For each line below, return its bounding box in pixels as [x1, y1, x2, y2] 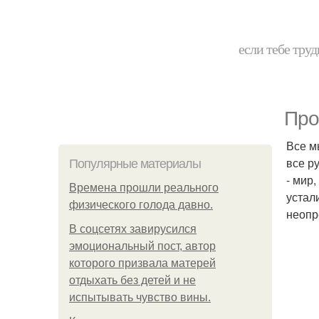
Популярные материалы [69, 157, 201, 171]
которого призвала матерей [69, 257, 216, 269]
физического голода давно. [69, 199, 213, 211]
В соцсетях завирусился [69, 223, 197, 235]
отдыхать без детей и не [69, 274, 196, 286]
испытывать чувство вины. [69, 291, 211, 303]
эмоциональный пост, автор [69, 240, 216, 252]
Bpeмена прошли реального [69, 182, 219, 194]
